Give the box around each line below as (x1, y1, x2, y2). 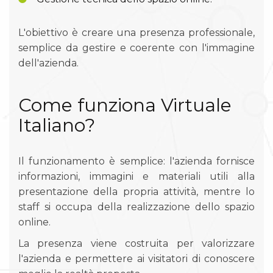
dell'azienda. (18, 57, 79, 69)
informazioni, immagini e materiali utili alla (18, 170, 255, 182)
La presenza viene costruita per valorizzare (18, 237, 255, 249)
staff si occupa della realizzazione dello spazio (18, 200, 255, 213)
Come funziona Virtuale (18, 93, 232, 116)
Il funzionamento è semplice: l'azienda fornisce (18, 155, 255, 167)
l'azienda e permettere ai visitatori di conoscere (18, 252, 255, 264)
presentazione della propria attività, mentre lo (18, 185, 255, 197)
